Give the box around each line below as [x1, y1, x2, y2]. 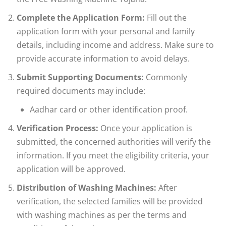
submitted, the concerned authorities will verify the [17, 136, 211, 148]
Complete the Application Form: [17, 12, 145, 24]
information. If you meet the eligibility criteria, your [17, 150, 209, 161]
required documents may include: [17, 85, 145, 97]
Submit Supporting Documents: [17, 72, 144, 83]
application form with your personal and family [17, 26, 195, 37]
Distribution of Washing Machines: [17, 182, 156, 194]
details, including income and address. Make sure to [17, 39, 214, 51]
